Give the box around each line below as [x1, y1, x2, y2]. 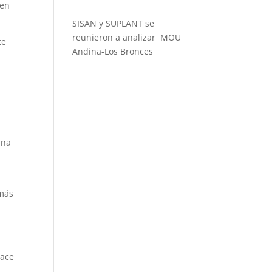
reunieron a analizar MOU [72, 32, 182, 43]
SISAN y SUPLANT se [72, 18, 155, 29]
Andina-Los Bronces [72, 46, 154, 57]
